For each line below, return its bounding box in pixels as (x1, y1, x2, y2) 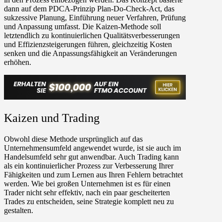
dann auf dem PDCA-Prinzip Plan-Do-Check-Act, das (4, 4, 174, 13)
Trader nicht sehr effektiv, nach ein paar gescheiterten (4, 188, 170, 197)
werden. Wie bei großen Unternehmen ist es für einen (4, 179, 170, 188)
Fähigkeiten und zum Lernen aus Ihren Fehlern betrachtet (4, 170, 183, 179)
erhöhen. (4, 58, 31, 67)
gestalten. (4, 206, 33, 215)
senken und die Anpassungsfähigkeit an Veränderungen (4, 49, 177, 58)
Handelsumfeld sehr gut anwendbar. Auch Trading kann (4, 153, 179, 162)
